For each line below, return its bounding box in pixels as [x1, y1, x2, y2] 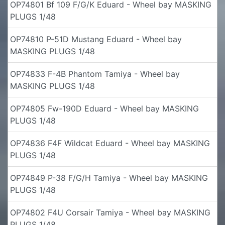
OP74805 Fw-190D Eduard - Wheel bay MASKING [10, 103, 199, 114]
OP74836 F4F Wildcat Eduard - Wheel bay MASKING [10, 138, 210, 148]
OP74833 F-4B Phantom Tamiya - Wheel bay [10, 68, 180, 79]
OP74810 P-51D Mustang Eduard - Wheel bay [10, 34, 182, 44]
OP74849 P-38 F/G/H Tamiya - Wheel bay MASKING [10, 172, 208, 183]
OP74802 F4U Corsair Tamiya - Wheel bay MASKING [10, 207, 210, 217]
